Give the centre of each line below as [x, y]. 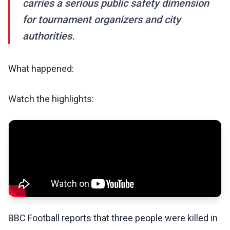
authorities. [49, 36]
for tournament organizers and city [102, 20]
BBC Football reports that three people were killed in [113, 218]
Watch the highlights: [51, 99]
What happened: [41, 69]
